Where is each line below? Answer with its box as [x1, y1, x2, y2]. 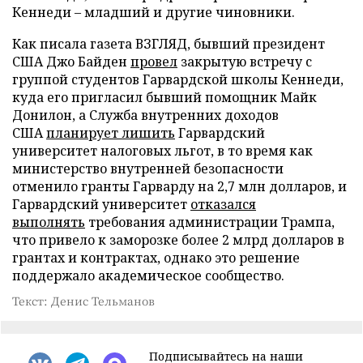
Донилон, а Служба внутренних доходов [12, 106, 279, 124]
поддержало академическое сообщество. [12, 267, 284, 284]
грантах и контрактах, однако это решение [12, 249, 300, 267]
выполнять [12, 213, 85, 231]
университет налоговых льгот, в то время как [12, 142, 313, 160]
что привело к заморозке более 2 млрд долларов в [12, 231, 344, 249]
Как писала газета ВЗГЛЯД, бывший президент [12, 35, 325, 53]
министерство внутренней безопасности [12, 160, 284, 177]
